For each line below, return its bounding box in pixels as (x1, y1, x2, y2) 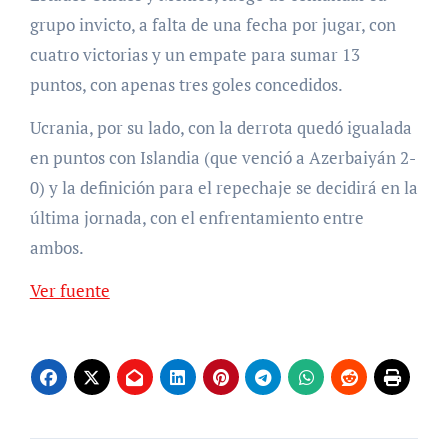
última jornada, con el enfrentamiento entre (29, 206, 364, 230)
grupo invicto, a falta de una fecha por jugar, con (29, 13, 396, 37)
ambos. (29, 236, 84, 260)
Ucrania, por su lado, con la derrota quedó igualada (29, 116, 412, 140)
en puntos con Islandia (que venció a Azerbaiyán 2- (29, 146, 416, 170)
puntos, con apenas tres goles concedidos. (29, 73, 343, 97)
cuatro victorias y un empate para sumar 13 (29, 43, 360, 67)
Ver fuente (39, 279, 110, 303)
